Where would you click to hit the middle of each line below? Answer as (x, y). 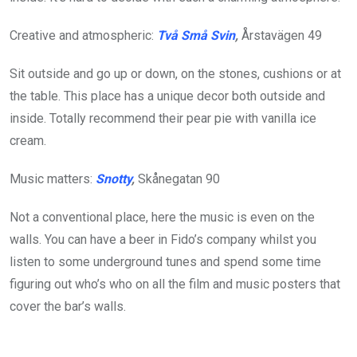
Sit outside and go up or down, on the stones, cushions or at (175, 74)
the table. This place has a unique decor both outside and (167, 96)
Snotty (114, 179)
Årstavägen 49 (282, 36)
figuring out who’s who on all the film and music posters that (175, 284)
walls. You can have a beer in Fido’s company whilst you (163, 240)
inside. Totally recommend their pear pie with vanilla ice (163, 119)
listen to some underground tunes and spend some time (165, 262)
